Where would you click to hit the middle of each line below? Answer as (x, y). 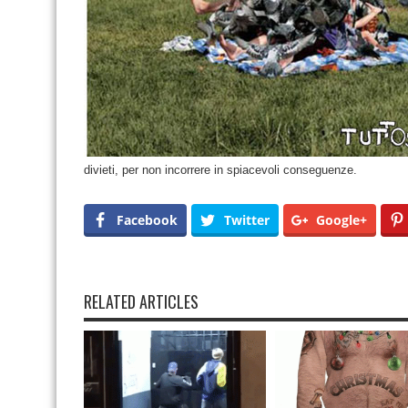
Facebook (147, 220)
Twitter (247, 220)
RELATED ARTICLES (141, 301)
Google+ (342, 220)
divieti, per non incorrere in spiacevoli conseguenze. (220, 170)
